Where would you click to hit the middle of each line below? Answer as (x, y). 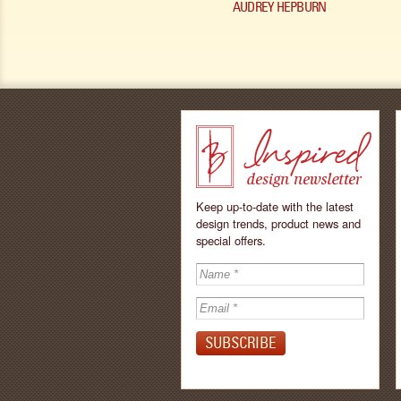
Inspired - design (268, 282)
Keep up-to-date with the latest (275, 206)
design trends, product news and (278, 223)
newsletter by (255, 354)
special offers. (231, 240)
